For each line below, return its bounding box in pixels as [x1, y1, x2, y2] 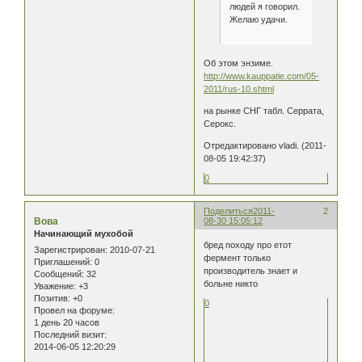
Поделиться [204, 206, 254, 217]
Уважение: [34, 280, 76, 291]
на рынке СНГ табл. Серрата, [204, 106, 325, 116]
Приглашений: [34, 256, 92, 267]
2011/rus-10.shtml [204, 84, 275, 95]
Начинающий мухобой [34, 229, 133, 239]
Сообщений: [34, 268, 84, 279]
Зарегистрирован [34, 244, 105, 255]
